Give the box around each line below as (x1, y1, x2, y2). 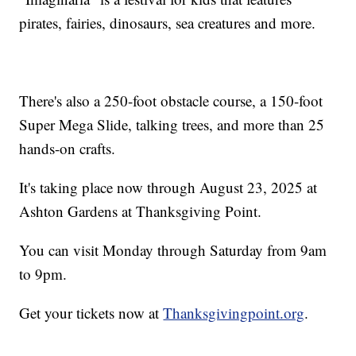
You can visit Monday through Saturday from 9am (19, 240, 327, 261)
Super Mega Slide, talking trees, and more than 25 (19, 114, 325, 135)
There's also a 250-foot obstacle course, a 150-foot (19, 91, 323, 111)
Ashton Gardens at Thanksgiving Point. (19, 201, 262, 222)
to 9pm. (19, 264, 68, 284)
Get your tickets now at (19, 303, 164, 323)
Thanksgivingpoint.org (163, 303, 305, 323)
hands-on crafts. (19, 138, 116, 159)
